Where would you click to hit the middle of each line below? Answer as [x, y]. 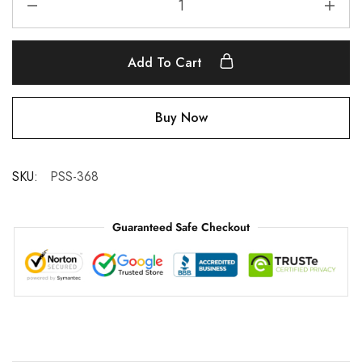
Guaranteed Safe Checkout [181, 227]
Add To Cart [167, 63]
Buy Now [181, 118]
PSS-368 [74, 177]
